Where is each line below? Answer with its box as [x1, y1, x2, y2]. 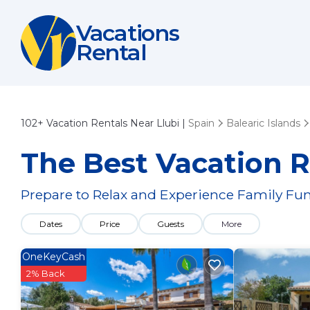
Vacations [76, 19, 179, 46]
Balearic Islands [226, 117, 300, 129]
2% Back [26, 268, 65, 279]
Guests [157, 219, 184, 229]
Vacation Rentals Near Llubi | [44, 117, 188, 129]
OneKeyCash [22, 250, 85, 263]
